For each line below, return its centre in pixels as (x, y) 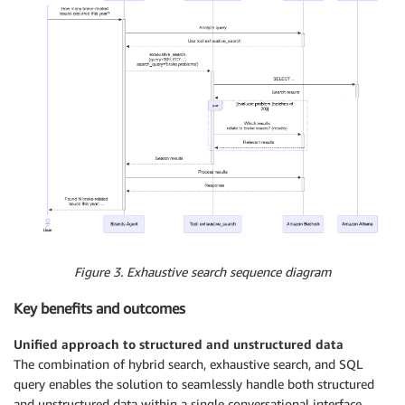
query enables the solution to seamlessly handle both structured (194, 384)
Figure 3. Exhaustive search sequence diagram (202, 271)
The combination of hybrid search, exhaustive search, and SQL (188, 364)
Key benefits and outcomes (99, 309)
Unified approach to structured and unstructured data (179, 344)
